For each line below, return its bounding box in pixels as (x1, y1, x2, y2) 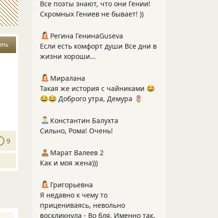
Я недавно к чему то (40, 190, 108, 200)
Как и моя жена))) (40, 158, 98, 167)
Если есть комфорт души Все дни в (40, 41, 157, 51)
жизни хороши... (40, 52, 96, 61)
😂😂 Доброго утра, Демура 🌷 (40, 94, 143, 103)
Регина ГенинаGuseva (50, 31, 123, 40)
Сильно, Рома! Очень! (40, 126, 113, 135)
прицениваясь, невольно (40, 200, 125, 210)
